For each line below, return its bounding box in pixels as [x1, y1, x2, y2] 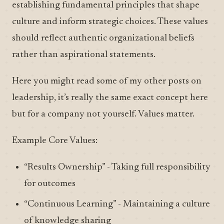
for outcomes [24, 179, 75, 188]
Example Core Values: [12, 136, 97, 145]
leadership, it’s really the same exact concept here [12, 93, 208, 102]
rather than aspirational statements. [12, 50, 155, 59]
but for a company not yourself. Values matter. [12, 109, 194, 119]
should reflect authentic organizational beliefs [12, 33, 194, 43]
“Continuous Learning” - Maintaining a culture [24, 199, 210, 209]
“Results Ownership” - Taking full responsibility [24, 162, 210, 172]
